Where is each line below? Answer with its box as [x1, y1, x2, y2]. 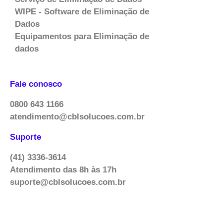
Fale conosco [10, 79, 62, 89]
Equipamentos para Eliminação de [15, 32, 149, 42]
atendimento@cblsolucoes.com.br [10, 112, 145, 122]
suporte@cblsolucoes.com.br [10, 177, 126, 187]
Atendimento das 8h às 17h [10, 165, 116, 175]
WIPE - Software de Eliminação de [15, 7, 149, 17]
